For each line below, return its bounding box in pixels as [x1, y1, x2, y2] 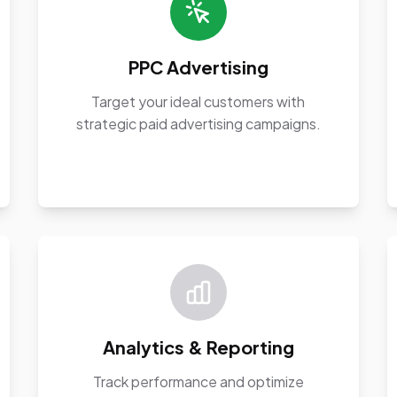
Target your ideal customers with [91, 92, 306, 111]
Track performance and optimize [92, 372, 304, 391]
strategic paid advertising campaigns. [75, 114, 321, 133]
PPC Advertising [128, 56, 269, 78]
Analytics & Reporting [102, 336, 294, 358]
